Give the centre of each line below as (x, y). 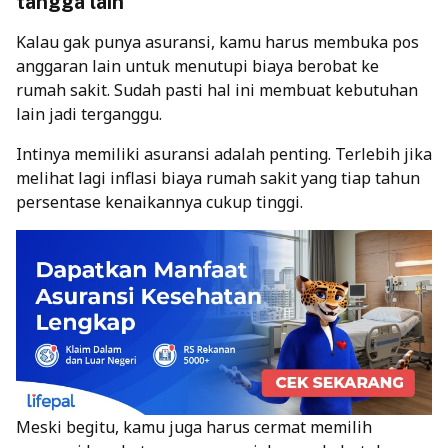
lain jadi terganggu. (89, 113)
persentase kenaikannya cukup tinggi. (159, 201)
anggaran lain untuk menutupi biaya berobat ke (197, 65)
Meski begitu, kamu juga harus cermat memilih (194, 426)
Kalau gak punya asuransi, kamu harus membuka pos (217, 41)
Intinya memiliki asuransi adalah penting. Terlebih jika (224, 153)
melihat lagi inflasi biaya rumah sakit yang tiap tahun (218, 177)
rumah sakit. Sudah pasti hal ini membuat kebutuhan (217, 89)
